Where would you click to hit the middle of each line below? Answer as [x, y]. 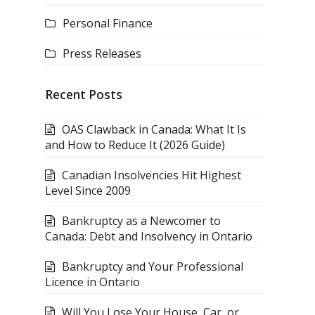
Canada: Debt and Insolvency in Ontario [149, 236]
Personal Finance [108, 23]
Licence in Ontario [92, 282]
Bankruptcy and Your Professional [153, 266]
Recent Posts [84, 94]
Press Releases [102, 53]
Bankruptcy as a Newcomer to [141, 220]
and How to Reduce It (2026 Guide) [135, 144]
